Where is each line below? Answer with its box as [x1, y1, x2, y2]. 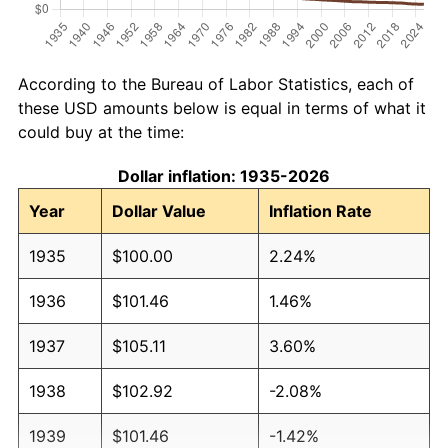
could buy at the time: [18, 121, 184, 142]
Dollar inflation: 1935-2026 [118, 165, 330, 186]
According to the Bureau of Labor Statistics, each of [18, 73, 414, 94]
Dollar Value [112, 200, 206, 221]
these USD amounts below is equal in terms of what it [18, 97, 426, 118]
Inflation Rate [269, 200, 372, 221]
